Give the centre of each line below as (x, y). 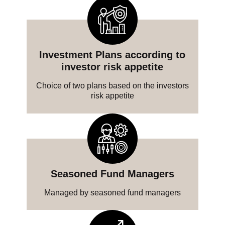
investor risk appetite (113, 67)
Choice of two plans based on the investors (112, 86)
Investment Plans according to (113, 55)
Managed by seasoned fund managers (112, 192)
